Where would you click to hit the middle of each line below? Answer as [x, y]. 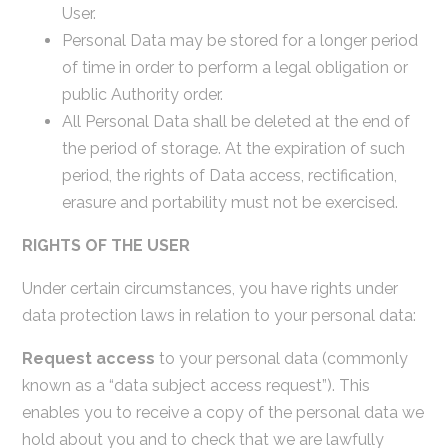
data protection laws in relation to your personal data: [218, 315]
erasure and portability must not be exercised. [229, 202]
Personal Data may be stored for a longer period [239, 40]
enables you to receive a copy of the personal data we [222, 412]
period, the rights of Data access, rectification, [229, 175]
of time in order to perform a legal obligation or [234, 67]
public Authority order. [142, 94]
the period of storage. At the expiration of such [233, 148]
